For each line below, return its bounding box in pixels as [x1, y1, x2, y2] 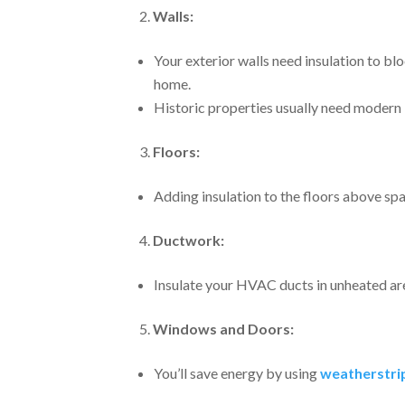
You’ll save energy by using [154, 363, 321, 381]
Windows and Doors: [153, 319, 295, 337]
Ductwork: [153, 231, 225, 249]
